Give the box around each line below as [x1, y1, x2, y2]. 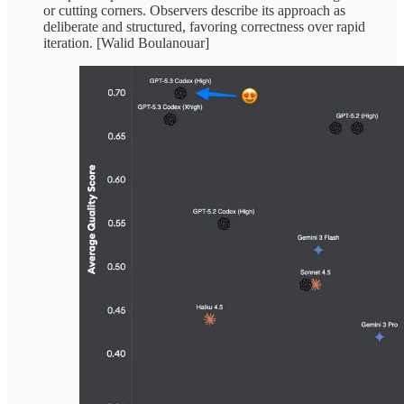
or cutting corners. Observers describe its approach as [43, 3, 345, 19]
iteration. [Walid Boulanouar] [43, 35, 209, 51]
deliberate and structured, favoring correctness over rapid [43, 19, 365, 35]
